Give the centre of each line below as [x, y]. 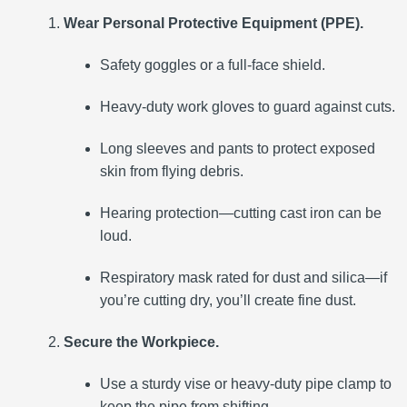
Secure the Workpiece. [141, 342]
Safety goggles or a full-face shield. [213, 65]
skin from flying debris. [172, 171]
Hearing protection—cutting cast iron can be [241, 213]
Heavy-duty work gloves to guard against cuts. [248, 106]
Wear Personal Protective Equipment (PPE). [213, 23]
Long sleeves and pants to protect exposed [238, 148]
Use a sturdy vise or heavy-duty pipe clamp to [246, 383]
